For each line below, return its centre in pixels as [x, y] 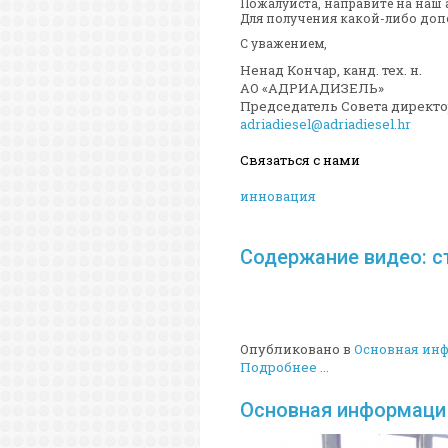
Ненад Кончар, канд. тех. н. [331, 70]
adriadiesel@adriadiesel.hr [325, 124]
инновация [278, 196]
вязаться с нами [304, 160]
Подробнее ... [284, 367]
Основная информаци [343, 410]
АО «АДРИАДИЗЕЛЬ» [312, 88]
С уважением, [283, 43]
